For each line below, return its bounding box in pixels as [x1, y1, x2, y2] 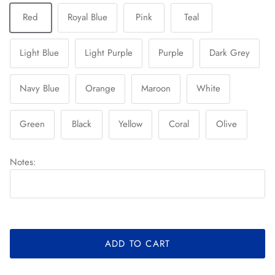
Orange [85, 82, 115, 96]
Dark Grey [209, 46, 250, 60]
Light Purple [85, 46, 133, 60]
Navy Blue [20, 82, 60, 96]
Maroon [141, 82, 171, 96]
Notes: [10, 155, 36, 169]
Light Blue [20, 46, 59, 60]
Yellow [118, 117, 142, 131]
